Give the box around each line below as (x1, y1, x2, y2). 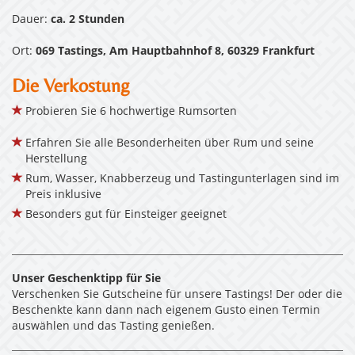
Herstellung (25, 154, 87, 166)
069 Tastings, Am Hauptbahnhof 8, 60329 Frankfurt (36, 46, 315, 58)
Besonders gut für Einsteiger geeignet (25, 209, 227, 221)
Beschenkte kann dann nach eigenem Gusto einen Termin (12, 305, 320, 317)
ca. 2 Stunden (51, 14, 124, 26)
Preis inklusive (25, 189, 101, 201)
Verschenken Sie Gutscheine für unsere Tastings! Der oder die (12, 289, 342, 301)
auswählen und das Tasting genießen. (12, 321, 215, 333)
